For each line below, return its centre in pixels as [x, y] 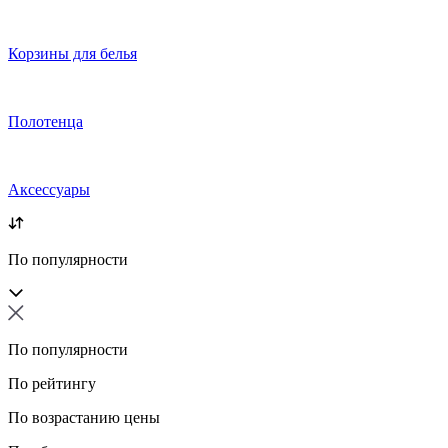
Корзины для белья [72, 54]
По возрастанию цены [84, 418]
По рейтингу [52, 384]
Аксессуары [49, 190]
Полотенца [45, 122]
